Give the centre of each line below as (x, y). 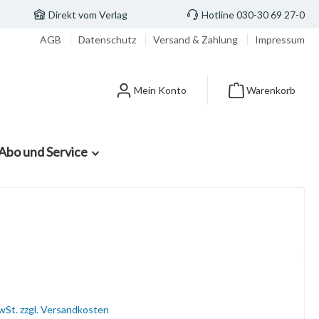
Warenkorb (271, 90)
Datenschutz (108, 40)
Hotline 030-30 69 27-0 (253, 14)
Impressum (280, 40)
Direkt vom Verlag (88, 14)
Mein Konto (160, 90)
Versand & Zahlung (197, 40)
